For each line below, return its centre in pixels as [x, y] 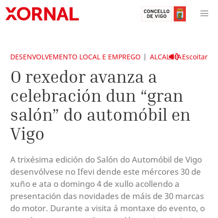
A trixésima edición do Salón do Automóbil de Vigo [106, 159]
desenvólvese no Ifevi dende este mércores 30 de [106, 171]
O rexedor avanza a [84, 76]
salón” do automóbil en [100, 114]
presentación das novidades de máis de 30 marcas [107, 196]
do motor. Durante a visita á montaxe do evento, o [108, 208]
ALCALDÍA [165, 57]
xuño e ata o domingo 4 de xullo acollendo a [95, 183]
